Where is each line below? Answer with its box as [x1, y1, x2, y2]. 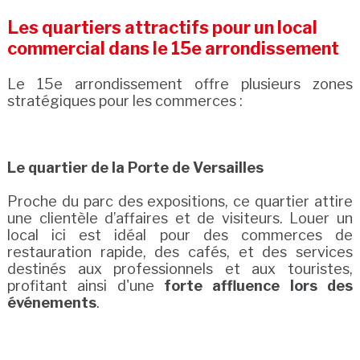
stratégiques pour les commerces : [6, 92, 243, 109]
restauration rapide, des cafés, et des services [6, 243, 354, 260]
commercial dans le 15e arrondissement [6, 37, 339, 59]
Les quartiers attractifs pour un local [6, 16, 317, 38]
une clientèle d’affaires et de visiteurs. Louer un [6, 209, 354, 227]
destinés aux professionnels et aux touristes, [6, 260, 354, 277]
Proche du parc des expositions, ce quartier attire [6, 192, 354, 210]
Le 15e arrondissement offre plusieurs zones [6, 75, 354, 92]
